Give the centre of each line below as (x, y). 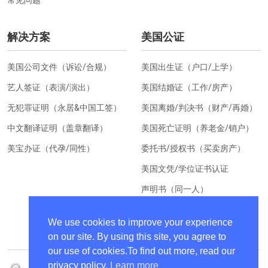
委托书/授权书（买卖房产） (193, 148)
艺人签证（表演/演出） (51, 87)
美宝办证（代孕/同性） (51, 148)
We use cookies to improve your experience (140, 223)
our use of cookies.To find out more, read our (141, 251)
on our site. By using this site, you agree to (137, 237)
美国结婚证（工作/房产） (189, 87)
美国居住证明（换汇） (183, 209)
